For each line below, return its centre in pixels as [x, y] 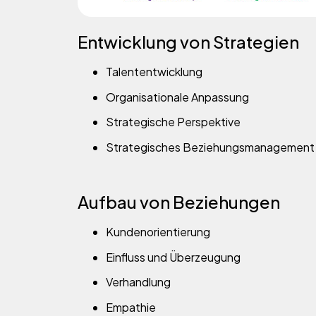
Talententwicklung [154, 72]
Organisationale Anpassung [177, 97]
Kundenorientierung [158, 232]
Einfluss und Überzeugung [173, 257]
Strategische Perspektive [173, 122]
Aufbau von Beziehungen [179, 202]
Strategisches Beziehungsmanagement [210, 147]
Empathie [131, 307]
